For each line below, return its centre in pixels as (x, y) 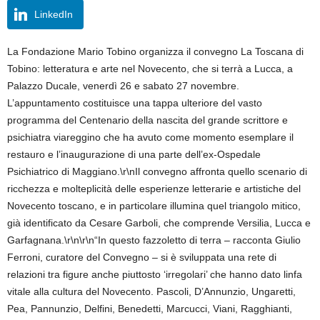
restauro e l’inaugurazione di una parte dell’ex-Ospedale (134, 154)
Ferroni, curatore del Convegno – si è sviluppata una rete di (142, 257)
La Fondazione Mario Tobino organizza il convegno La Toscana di (155, 51)
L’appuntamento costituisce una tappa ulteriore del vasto (135, 103)
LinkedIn (54, 14)
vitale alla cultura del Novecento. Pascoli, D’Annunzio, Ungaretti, (151, 291)
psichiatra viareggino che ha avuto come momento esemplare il (150, 137)
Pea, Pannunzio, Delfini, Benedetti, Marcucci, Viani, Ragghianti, (150, 309)
